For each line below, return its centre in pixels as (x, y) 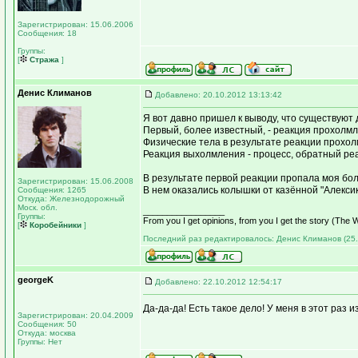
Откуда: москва (47, 333)
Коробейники (54, 225)
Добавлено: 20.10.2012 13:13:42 (219, 95)
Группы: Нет (40, 342)
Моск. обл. (38, 207)
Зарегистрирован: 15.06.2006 (76, 24)
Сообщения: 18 (47, 33)
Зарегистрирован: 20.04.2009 (76, 315)
